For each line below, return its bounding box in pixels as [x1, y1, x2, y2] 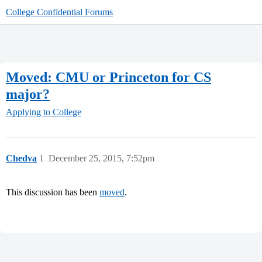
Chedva [6, 153, 37, 164]
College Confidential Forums [6, 7, 113, 17]
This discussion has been [6, 187, 99, 198]
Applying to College [6, 107, 81, 118]
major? [6, 86, 50, 102]
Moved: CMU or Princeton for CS [6, 69, 211, 85]
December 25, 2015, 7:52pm [49, 153, 154, 164]
